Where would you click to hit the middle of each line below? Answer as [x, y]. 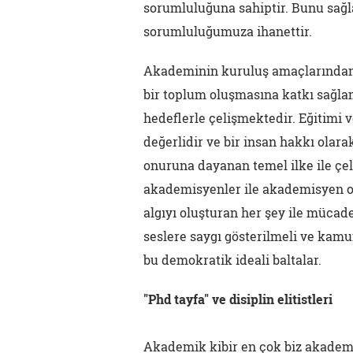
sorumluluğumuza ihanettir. [228, 31]
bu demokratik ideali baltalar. [232, 260]
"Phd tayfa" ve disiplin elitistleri [238, 299]
